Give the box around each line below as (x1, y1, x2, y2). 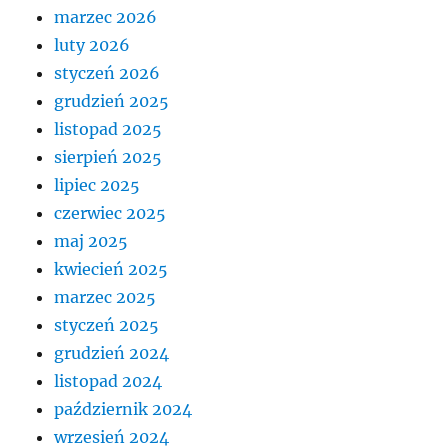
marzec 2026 (54, 7, 158, 28)
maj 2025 (54, 231, 129, 252)
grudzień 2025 (54, 91, 170, 112)
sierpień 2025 (54, 147, 163, 168)
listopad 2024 (54, 371, 163, 392)
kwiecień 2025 (54, 259, 169, 280)
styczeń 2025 (54, 315, 160, 336)
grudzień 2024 (54, 343, 170, 364)
